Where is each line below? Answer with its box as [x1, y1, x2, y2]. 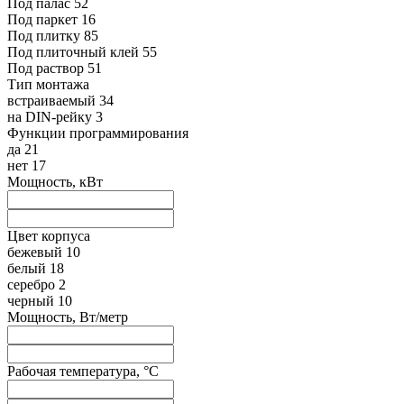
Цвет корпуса [7, 228, 90, 244]
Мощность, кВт [7, 174, 103, 190]
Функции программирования [7, 125, 188, 142]
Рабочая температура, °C [7, 363, 159, 380]
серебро [7, 277, 55, 293]
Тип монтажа [7, 77, 89, 93]
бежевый [7, 244, 62, 261]
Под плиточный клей [7, 44, 139, 60]
